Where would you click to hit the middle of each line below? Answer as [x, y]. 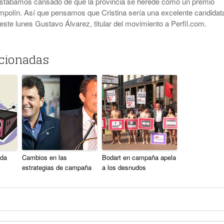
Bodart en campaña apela [139, 157]
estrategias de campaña [57, 167]
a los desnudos [124, 167]
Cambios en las [44, 157]
